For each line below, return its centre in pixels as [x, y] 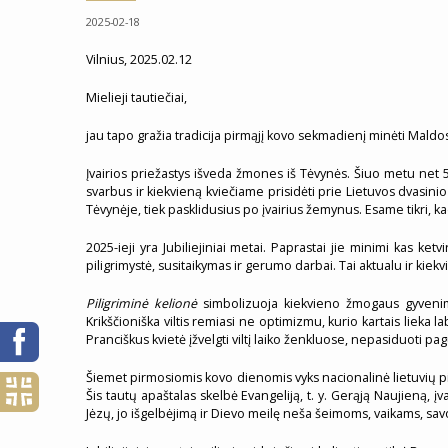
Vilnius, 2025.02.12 [139, 59]
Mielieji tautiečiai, [136, 97]
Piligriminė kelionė [141, 303]
